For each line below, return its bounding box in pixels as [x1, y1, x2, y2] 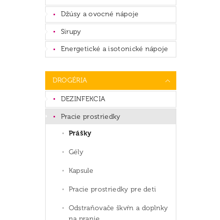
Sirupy [60, 27, 82, 36]
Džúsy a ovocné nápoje [60, 10, 139, 19]
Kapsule [68, 166, 94, 175]
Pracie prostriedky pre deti [68, 185, 157, 194]
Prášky [68, 129, 92, 138]
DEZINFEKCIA [60, 95, 106, 104]
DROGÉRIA [52, 76, 87, 85]
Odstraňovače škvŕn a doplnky [68, 204, 168, 213]
